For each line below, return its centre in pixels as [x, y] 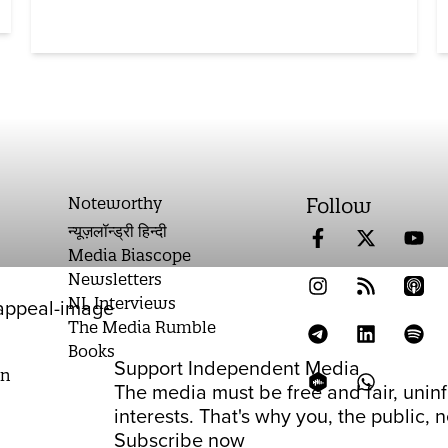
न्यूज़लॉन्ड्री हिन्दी [118, 231]
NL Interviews [122, 303]
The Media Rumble [142, 327]
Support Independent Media [237, 369]
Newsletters [115, 279]
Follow [339, 206]
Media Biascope [130, 255]
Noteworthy [115, 203]
